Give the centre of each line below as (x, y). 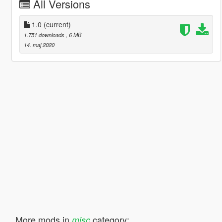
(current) (57, 24)
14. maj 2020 (39, 44)
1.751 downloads (45, 34)
